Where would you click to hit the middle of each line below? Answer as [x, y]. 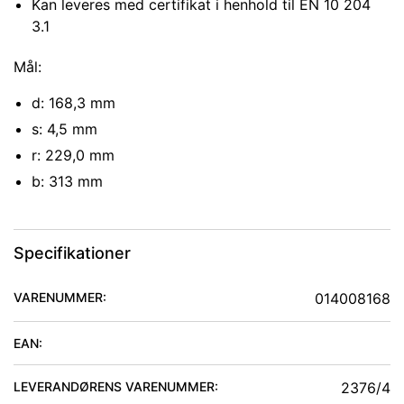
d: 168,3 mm [73, 103]
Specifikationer [72, 253]
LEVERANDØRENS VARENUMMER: [116, 387]
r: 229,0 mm [73, 156]
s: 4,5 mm [64, 129]
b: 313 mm [67, 182]
